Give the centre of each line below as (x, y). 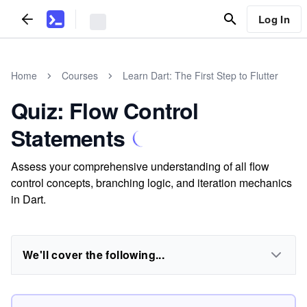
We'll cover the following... (94, 255)
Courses (80, 75)
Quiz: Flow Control (105, 110)
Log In (274, 19)
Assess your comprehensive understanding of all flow (140, 166)
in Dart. (28, 199)
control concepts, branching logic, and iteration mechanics (151, 183)
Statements (68, 138)
